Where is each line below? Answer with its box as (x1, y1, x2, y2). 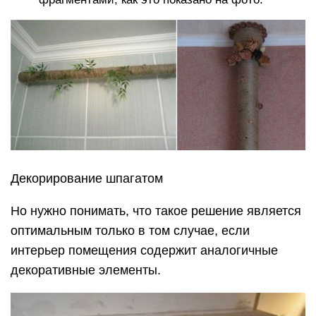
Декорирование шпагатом (11, 171, 163, 186)
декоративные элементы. (11, 263, 161, 278)
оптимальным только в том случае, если (11, 224, 250, 238)
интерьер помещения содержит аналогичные (11, 243, 278, 258)
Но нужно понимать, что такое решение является (11, 204, 301, 219)
